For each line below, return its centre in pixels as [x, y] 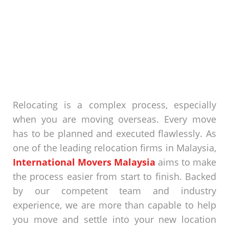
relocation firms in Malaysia [154, 148]
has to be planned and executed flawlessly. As [114, 133]
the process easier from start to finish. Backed [114, 176]
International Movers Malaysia [84, 162]
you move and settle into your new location [114, 219]
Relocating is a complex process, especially [114, 105]
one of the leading [54, 148]
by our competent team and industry [114, 191]
